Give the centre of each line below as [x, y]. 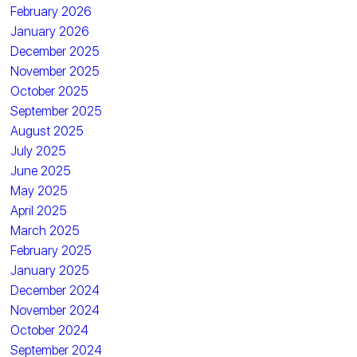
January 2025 [50, 270]
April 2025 [39, 210]
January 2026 [50, 31]
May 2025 [39, 190]
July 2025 [39, 151]
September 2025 [57, 111]
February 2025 [51, 250]
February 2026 [51, 11]
